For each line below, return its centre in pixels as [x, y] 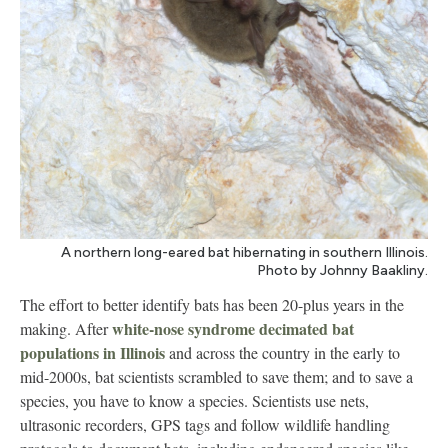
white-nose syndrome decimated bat [233, 329]
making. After [66, 329]
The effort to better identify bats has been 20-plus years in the [212, 305]
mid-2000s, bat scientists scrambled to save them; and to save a [216, 377]
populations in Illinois [92, 353]
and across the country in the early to [282, 353]
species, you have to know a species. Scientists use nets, [194, 401]
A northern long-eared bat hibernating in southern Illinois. [244, 253]
